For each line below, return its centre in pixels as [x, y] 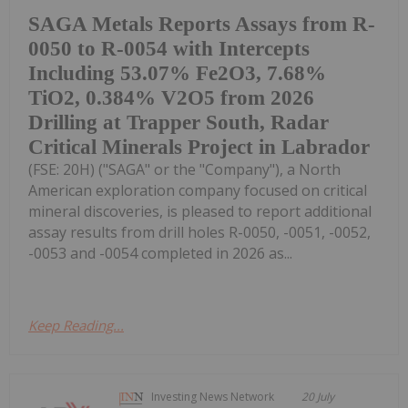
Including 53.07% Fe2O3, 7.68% [177, 73]
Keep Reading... [76, 325]
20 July [318, 396]
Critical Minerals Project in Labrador [199, 147]
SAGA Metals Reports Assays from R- [202, 24]
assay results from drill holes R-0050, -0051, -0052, [199, 232]
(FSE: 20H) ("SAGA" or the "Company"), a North [184, 169]
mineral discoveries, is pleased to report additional [200, 211]
